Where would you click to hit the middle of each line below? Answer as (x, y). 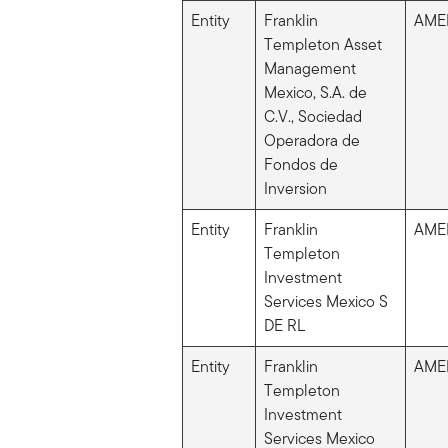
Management (309, 68)
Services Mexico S (325, 301)
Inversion (295, 188)
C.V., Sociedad (312, 116)
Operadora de (311, 140)
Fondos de (300, 164)
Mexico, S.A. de (315, 92)
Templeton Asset (322, 44)
